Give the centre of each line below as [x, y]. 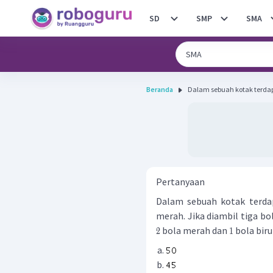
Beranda [160, 89]
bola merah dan [195, 230]
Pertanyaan [180, 182]
